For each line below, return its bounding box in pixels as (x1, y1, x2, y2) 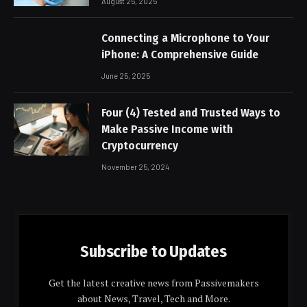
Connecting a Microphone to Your (101, 31, 269, 46)
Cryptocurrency (101, 138, 178, 153)
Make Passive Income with (101, 122, 233, 137)
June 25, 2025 (101, 71, 150, 81)
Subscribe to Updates (80, 242, 227, 262)
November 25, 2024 (101, 162, 169, 172)
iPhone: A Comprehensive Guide (101, 47, 258, 62)
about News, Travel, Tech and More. (77, 292, 230, 306)
